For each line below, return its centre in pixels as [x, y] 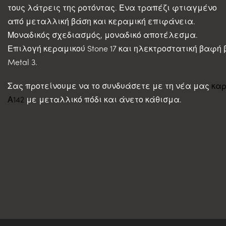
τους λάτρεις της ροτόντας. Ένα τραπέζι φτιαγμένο [112, 7]
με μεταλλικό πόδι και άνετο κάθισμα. [103, 99]
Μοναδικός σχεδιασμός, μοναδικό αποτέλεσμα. [103, 34]
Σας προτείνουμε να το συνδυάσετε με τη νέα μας [109, 85]
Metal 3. [22, 62]
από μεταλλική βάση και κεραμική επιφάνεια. [101, 21]
